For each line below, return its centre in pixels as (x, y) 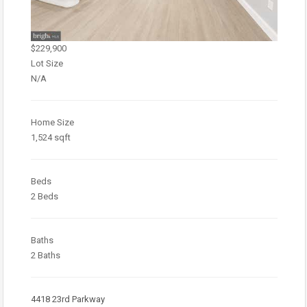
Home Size (52, 122)
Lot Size (47, 63)
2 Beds (45, 196)
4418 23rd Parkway (68, 299)
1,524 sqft (51, 137)
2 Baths (46, 255)
